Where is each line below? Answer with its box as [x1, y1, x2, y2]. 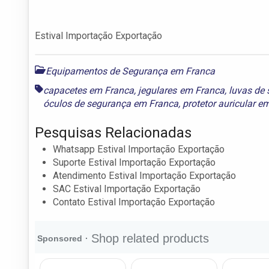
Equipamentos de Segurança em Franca [46, 65, 215, 77]
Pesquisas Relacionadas [35, 124, 192, 141]
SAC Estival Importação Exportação [53, 183, 201, 195]
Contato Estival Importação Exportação [53, 196, 215, 208]
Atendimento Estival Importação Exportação [53, 169, 236, 181]
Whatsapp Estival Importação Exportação [53, 143, 225, 155]
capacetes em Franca [43, 84, 134, 96]
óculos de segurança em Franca [43, 97, 178, 109]
